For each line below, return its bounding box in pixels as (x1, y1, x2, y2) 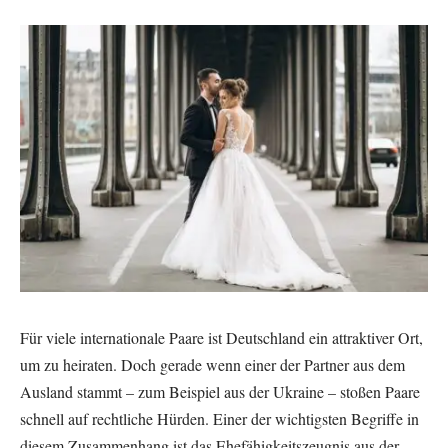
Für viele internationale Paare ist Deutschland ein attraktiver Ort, (20, 326, 423, 348)
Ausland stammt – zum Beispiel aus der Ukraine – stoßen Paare (20, 380, 420, 402)
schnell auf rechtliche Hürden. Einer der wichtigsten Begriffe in (20, 407, 419, 429)
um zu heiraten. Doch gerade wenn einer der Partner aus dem (20, 353, 405, 375)
